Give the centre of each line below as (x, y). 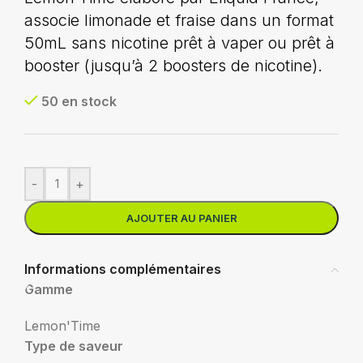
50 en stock (79, 101)
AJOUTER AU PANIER (181, 218)
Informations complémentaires (123, 269)
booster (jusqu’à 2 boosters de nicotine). (173, 66)
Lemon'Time (62, 326)
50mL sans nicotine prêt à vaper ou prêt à (179, 43)
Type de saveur (74, 346)
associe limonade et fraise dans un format (179, 20)
